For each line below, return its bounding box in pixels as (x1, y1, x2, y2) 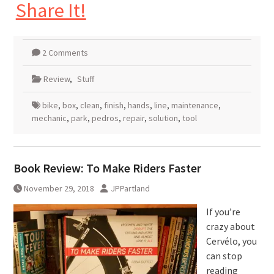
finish (103, 100, 124, 111)
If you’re (206, 206, 240, 218)
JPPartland (110, 183, 150, 194)
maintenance (171, 100, 218, 111)
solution (148, 113, 178, 124)
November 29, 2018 (23, 183, 94, 194)
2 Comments (42, 47, 88, 59)
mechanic (31, 113, 67, 124)
